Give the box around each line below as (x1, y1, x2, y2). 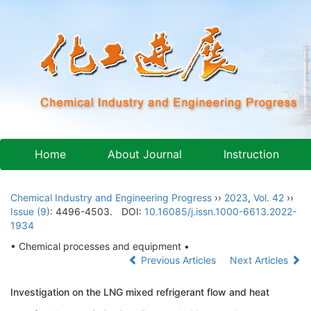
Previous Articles (138, 254, 219, 266)
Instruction (224, 147, 279, 161)
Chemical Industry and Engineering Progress (10, 192, 212, 203)
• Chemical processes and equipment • (10, 240, 190, 252)
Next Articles (230, 254, 291, 266)
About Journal (108, 147, 182, 161)
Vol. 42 (253, 192, 284, 203)
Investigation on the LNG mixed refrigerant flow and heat (10, 286, 269, 298)
